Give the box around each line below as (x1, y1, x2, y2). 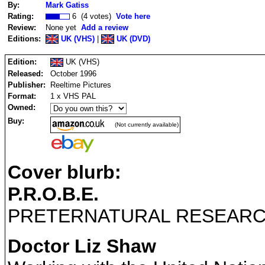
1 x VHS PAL (50, 91, 96, 101)
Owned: (8, 102, 35, 112)
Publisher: (8, 80, 46, 89)
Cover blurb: (8, 161, 121, 183)
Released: (8, 69, 43, 78)
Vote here (116, 11, 150, 21)
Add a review (81, 22, 128, 32)
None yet (46, 22, 81, 32)
